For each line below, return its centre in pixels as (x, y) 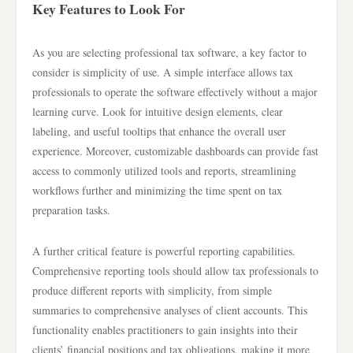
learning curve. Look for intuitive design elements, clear (158, 111)
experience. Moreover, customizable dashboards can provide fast (175, 151)
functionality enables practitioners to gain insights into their (165, 330)
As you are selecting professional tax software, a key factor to (169, 52)
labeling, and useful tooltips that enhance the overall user (159, 131)
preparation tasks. (71, 210)
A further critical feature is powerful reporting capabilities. (164, 251)
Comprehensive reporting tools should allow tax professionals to (175, 271)
